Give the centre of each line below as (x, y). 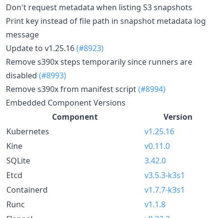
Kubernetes (28, 131)
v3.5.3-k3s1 (165, 175)
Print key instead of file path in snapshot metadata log (106, 21)
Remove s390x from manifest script (72, 89)
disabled (22, 75)
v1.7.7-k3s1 (165, 190)
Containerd (27, 190)
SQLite (18, 160)
